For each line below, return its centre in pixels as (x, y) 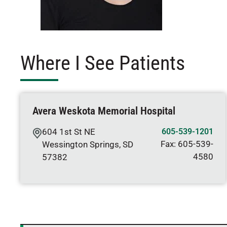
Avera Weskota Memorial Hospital (104, 111)
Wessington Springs (81, 144)
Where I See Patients (103, 63)
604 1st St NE (69, 132)
